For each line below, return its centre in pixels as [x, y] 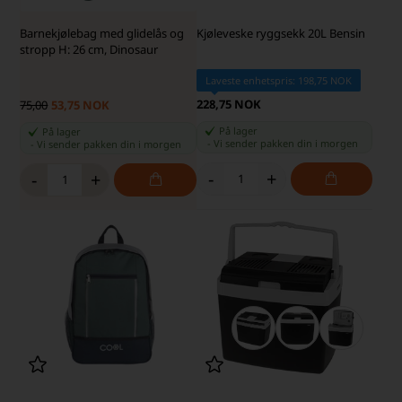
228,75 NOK [228, 104]
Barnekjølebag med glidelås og [102, 33]
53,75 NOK [81, 105]
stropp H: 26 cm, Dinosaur [89, 49]
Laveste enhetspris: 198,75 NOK [278, 80]
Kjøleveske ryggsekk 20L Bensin [280, 33]
